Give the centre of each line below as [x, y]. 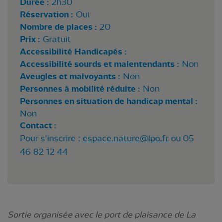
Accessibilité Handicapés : [73, 52]
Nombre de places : [58, 27]
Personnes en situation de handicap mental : [109, 101]
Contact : [38, 125]
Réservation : [47, 14]
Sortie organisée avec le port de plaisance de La [102, 214]
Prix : [30, 39]
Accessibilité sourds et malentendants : [100, 64]
